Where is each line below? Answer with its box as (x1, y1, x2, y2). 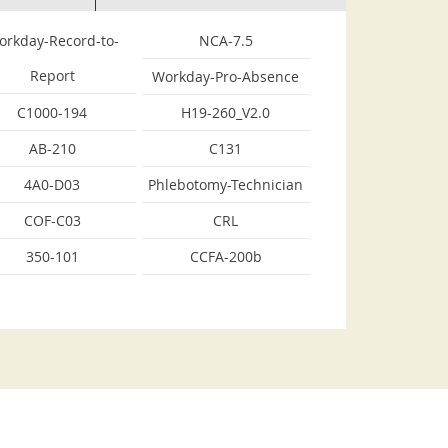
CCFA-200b (189, 247, 262, 266)
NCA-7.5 (198, 31, 253, 50)
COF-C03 (23, 211, 81, 230)
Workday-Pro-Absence (152, 67, 300, 86)
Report (29, 66, 75, 85)
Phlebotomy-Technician (148, 175, 304, 194)
